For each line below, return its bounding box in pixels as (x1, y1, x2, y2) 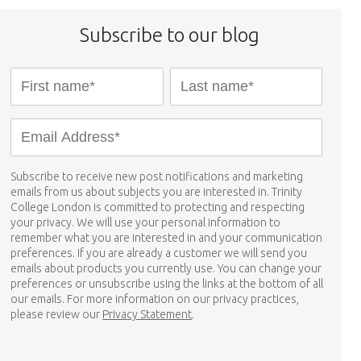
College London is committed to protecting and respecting (10, 201, 305, 214)
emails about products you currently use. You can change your (10, 262, 322, 275)
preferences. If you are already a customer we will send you (10, 247, 308, 259)
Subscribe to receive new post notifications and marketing (10, 170, 304, 183)
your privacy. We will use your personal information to (10, 216, 281, 229)
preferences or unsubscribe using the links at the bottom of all (10, 277, 324, 290)
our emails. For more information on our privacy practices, (10, 293, 300, 305)
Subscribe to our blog (80, 24, 260, 46)
